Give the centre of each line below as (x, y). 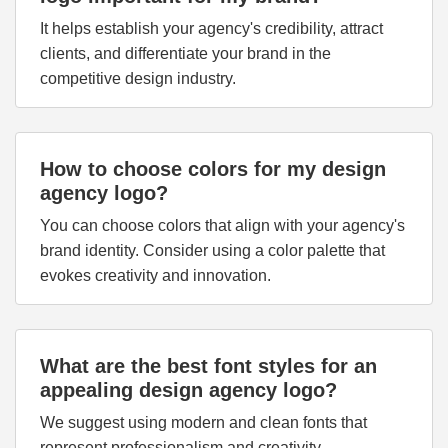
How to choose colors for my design (213, 169)
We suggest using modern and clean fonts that (203, 422)
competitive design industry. (138, 78)
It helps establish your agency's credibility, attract (211, 28)
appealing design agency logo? (188, 390)
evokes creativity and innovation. (155, 275)
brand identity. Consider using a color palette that (212, 250)
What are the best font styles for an (208, 366)
